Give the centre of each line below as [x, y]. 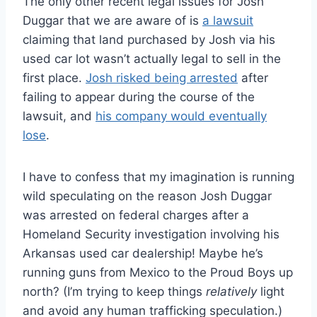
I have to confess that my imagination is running [158, 177]
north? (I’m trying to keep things [114, 291]
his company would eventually [181, 116]
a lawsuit [228, 20]
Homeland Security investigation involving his [151, 234]
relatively [231, 291]
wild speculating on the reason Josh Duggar [147, 196]
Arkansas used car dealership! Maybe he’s [143, 253]
